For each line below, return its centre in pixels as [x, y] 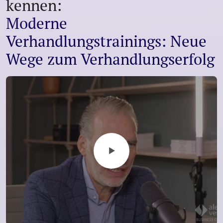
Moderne [37, 23]
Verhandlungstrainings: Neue [106, 41]
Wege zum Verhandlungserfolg [110, 59]
